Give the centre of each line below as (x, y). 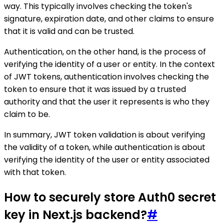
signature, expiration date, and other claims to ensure (109, 18)
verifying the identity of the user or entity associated (107, 159)
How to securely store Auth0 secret (110, 197)
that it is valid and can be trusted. (69, 31)
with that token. (35, 172)
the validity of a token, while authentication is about (105, 147)
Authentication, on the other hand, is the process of (105, 51)
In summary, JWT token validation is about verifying (104, 134)
